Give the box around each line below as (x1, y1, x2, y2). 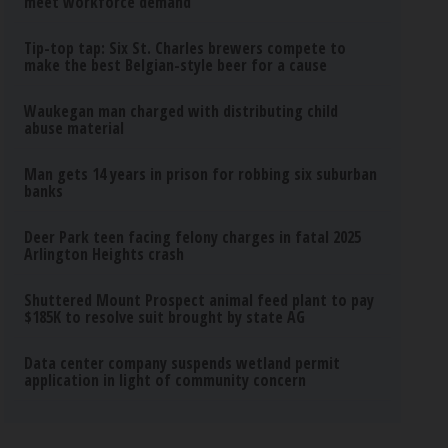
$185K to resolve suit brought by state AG (24, 306, 306, 328)
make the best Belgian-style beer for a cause (24, 54, 328, 76)
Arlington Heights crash (24, 243, 185, 265)
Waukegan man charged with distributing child (24, 100, 339, 122)
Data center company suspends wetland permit (24, 352, 341, 374)
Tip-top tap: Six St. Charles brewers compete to (24, 37, 347, 59)
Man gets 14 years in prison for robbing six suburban (24, 163, 378, 185)
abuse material (24, 117, 125, 139)
